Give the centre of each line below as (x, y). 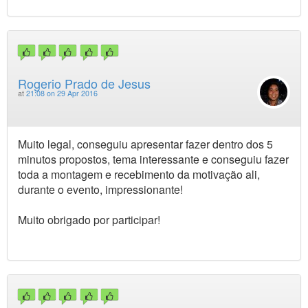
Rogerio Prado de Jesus (84, 83)
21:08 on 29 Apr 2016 (62, 93)
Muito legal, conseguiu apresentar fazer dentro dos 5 (145, 144)
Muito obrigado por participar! (89, 219)
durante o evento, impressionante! (100, 189)
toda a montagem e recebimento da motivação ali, (139, 174)
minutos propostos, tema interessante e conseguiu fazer (153, 159)
